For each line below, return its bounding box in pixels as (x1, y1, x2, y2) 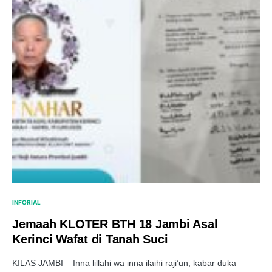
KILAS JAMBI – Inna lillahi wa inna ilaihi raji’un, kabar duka (12, 258, 236, 268)
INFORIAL (12, 199, 41, 206)
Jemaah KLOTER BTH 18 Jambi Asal (12, 217, 218, 231)
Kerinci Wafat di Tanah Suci (12, 233, 168, 246)
